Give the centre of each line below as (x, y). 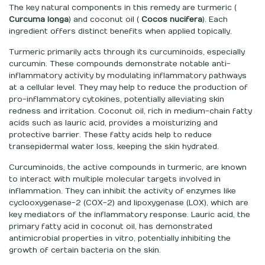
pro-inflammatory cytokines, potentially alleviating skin (117, 99)
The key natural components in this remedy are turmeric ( (123, 7)
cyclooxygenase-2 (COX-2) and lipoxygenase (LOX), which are (129, 203)
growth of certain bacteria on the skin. (85, 250)
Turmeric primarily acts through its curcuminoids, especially (127, 52)
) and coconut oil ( (105, 19)
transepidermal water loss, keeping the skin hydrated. (114, 146)
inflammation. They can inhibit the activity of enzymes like (122, 191)
